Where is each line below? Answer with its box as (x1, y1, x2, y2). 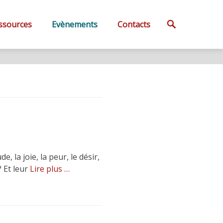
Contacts (117, 19, 150, 30)
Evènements (52, 19, 98, 30)
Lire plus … (30, 163, 70, 174)
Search (176, 12, 209, 23)
